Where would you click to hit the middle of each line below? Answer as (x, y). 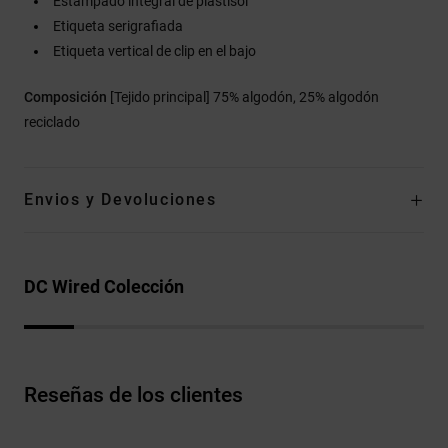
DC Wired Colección (104, 286)
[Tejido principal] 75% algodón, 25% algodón (244, 96)
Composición (67, 96)
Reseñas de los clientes (133, 394)
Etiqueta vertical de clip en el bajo (154, 50)
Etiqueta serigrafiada (118, 25)
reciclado (52, 121)
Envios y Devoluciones (120, 199)
